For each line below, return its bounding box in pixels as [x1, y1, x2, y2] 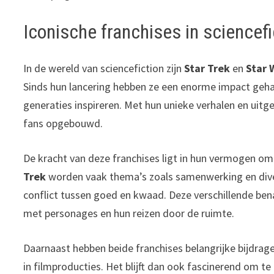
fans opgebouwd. [23, 116, 103, 131]
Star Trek [184, 61, 231, 76]
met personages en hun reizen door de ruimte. [23, 206, 235, 221]
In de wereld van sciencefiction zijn [23, 61, 185, 76]
